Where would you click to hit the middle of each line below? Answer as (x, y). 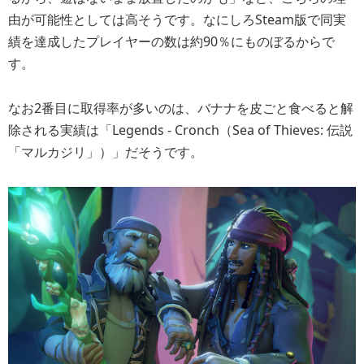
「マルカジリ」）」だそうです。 (106, 152)
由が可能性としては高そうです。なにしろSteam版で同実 (177, 19)
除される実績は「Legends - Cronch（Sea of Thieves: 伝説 (180, 130)
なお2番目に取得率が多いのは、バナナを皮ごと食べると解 (181, 108)
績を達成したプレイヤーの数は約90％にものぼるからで (171, 41)
